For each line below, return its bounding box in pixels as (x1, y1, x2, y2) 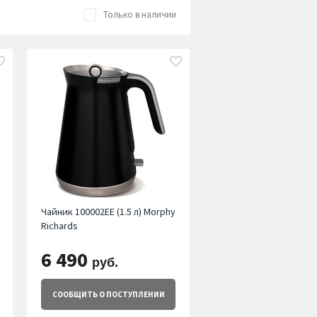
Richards (40, 219, 78, 233)
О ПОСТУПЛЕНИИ (97, 289, 165, 300)
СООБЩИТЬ (52, 289, 98, 300)
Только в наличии (103, 8, 176, 21)
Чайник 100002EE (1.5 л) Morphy (40, 205, 175, 219)
